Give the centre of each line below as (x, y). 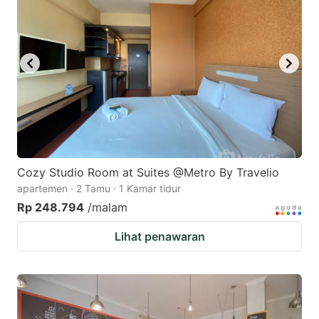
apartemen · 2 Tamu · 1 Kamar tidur (99, 189)
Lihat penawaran (159, 237)
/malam (108, 208)
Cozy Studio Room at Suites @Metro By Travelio (148, 173)
